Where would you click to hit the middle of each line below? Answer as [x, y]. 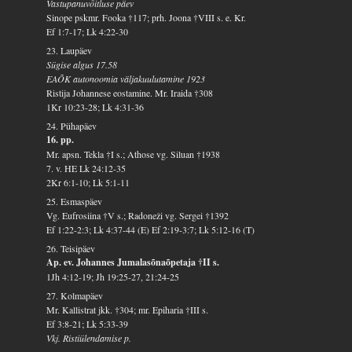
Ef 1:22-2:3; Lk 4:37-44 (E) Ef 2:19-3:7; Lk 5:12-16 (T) [151, 229]
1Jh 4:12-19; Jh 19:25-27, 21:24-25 [113, 276]
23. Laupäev [70, 50]
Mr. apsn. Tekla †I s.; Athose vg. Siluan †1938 [134, 154]
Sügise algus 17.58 [82, 64]
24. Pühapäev [72, 125]
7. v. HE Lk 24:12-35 [86, 168]
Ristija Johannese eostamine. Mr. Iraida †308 [130, 92]
